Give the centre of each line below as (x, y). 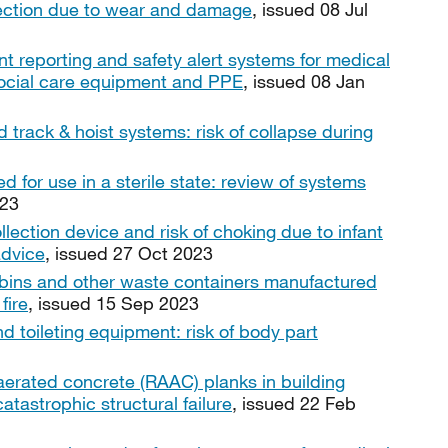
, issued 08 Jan (304, 81)
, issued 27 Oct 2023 (129, 253)
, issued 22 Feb (294, 403)
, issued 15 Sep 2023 (113, 303)
